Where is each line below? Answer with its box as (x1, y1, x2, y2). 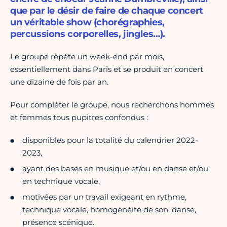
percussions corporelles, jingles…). (10, 28, 166, 40)
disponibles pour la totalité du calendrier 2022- (22, 135, 198, 145)
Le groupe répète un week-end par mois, (10, 52, 164, 62)
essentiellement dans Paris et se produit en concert (10, 64, 203, 74)
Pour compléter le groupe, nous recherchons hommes (10, 100, 214, 110)
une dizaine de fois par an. (10, 77, 108, 87)
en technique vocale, (22, 176, 100, 186)
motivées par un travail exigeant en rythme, (22, 192, 186, 202)
